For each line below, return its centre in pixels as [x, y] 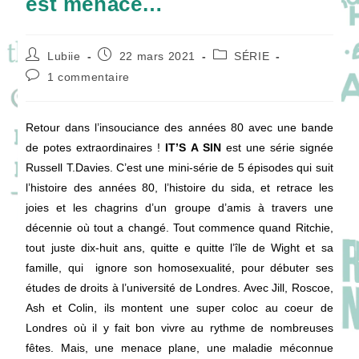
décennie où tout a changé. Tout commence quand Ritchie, [179, 228]
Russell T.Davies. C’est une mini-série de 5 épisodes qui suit [179, 167]
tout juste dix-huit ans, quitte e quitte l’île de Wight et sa [179, 248]
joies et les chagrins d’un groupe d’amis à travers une [179, 208]
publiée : [121, 69]
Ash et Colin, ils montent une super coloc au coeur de [179, 308]
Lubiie [64, 56]
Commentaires [65, 75]
